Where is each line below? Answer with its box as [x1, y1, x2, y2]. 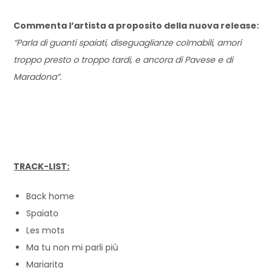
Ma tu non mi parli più [26, 241, 119, 253]
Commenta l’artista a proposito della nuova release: [13, 19, 260, 32]
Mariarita [26, 258, 64, 271]
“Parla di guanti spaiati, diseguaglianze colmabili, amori [13, 36, 242, 49]
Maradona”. [13, 70, 62, 83]
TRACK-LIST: [13, 160, 70, 172]
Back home [26, 190, 75, 202]
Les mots [26, 224, 65, 236]
